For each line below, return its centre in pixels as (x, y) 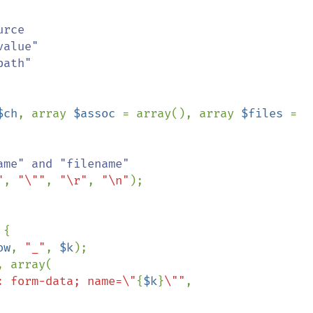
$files (265, 114)
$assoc (98, 114)
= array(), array (182, 114)
